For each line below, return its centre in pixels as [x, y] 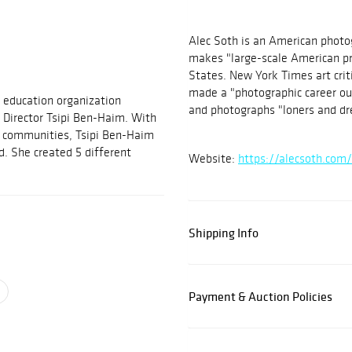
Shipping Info [224, 233]
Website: [213, 159]
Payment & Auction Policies [260, 297]
